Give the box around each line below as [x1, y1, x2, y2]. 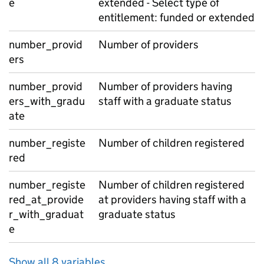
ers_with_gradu [9, 94, 85, 108]
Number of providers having [98, 80, 232, 93]
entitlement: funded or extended [98, 11, 255, 24]
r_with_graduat [9, 207, 84, 221]
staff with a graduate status [98, 94, 232, 108]
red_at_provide [9, 193, 84, 206]
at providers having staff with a [98, 193, 246, 206]
